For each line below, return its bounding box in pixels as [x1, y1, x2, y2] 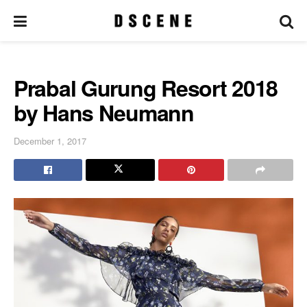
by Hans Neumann [14, 97, 194, 128]
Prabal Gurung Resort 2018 [14, 72, 278, 103]
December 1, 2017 [14, 134, 86, 147]
